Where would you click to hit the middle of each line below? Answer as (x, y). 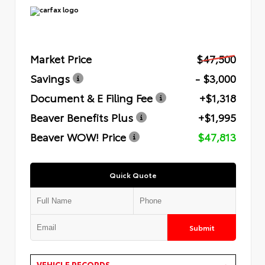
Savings (50, 78)
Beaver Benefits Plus (82, 117)
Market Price (61, 58)
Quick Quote (133, 174)
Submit (202, 227)
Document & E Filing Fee (91, 97)
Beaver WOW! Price (78, 136)
